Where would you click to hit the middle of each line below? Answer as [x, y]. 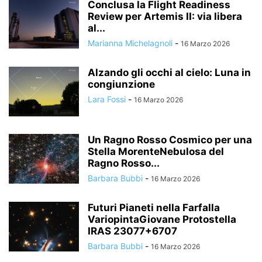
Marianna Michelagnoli [130, 43]
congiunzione [121, 84]
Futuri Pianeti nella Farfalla [154, 208]
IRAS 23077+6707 [132, 231]
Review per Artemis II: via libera [165, 16]
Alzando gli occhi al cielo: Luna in [169, 73]
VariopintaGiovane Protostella [162, 219]
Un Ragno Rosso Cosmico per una [170, 140]
